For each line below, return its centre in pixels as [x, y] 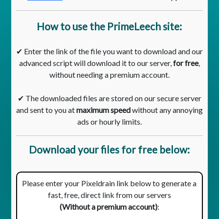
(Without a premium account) [108, 207]
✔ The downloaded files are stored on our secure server [109, 98]
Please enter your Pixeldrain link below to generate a [109, 183]
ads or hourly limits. [109, 121]
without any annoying [166, 110]
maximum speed [103, 110]
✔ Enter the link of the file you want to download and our [109, 51]
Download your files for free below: [109, 149]
